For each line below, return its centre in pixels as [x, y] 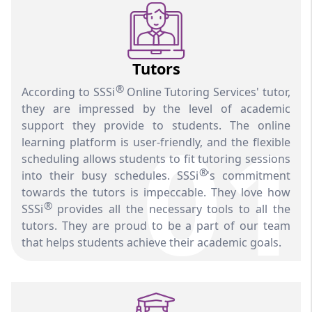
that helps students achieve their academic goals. [152, 242]
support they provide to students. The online [156, 125]
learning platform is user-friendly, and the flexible [156, 142]
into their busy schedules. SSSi [110, 175]
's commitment [248, 175]
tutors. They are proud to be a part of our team [156, 225]
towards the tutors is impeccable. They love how [156, 192]
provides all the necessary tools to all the [171, 209]
